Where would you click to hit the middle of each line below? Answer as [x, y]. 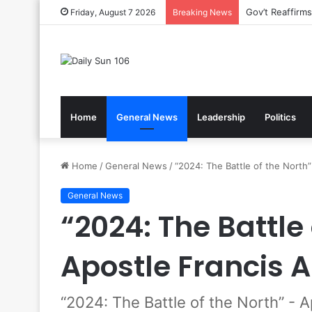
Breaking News [202, 12]
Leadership [221, 117]
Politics [280, 117]
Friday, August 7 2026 [112, 12]
